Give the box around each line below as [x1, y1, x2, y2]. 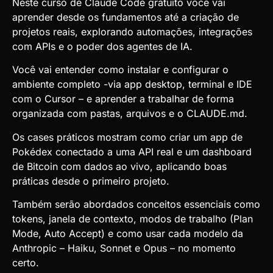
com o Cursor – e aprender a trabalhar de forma [12, 93, 234, 105]
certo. [12, 257, 39, 269]
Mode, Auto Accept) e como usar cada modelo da [12, 227, 243, 240]
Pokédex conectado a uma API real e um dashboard [12, 145, 252, 158]
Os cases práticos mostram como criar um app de [12, 130, 243, 143]
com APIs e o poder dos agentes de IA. [12, 40, 193, 52]
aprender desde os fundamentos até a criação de [12, 10, 239, 23]
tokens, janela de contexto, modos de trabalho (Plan [12, 213, 253, 225]
